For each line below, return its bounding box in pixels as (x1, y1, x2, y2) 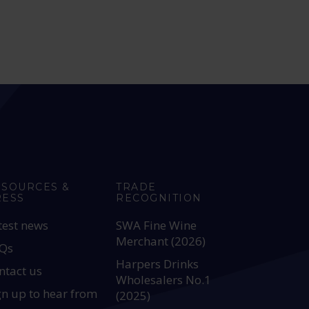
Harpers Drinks (116, 256, 199, 272)
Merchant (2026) (116, 233, 206, 249)
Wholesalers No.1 (116, 272, 212, 288)
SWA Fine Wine (116, 217, 197, 233)
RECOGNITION (116, 192, 202, 204)
